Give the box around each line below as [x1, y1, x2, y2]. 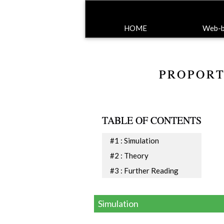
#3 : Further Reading [110, 165, 178, 175]
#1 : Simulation [110, 135, 159, 145]
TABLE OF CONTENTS [102, 113, 201, 127]
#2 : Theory [110, 150, 148, 160]
